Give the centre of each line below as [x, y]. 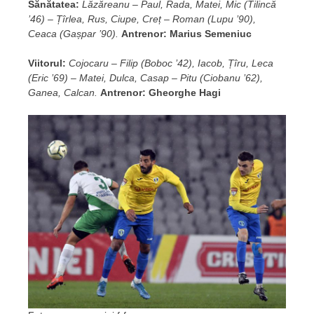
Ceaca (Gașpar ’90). [73, 33]
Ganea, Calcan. [63, 92]
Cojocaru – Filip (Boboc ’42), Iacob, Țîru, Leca [171, 63]
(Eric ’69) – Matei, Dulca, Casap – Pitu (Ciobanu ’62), [145, 77]
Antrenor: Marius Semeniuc [186, 33]
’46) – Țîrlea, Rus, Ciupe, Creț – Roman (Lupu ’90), [142, 19]
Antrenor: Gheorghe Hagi [161, 92]
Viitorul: [47, 63]
